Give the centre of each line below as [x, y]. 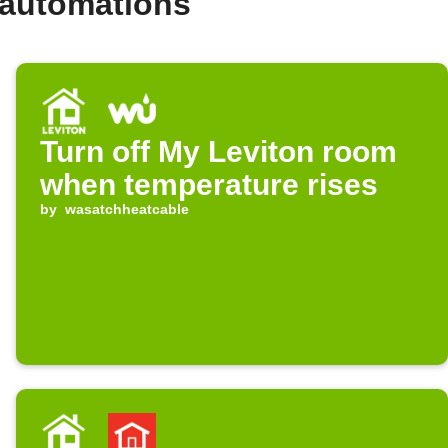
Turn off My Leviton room [218, 152]
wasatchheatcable [126, 209]
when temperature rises [209, 185]
